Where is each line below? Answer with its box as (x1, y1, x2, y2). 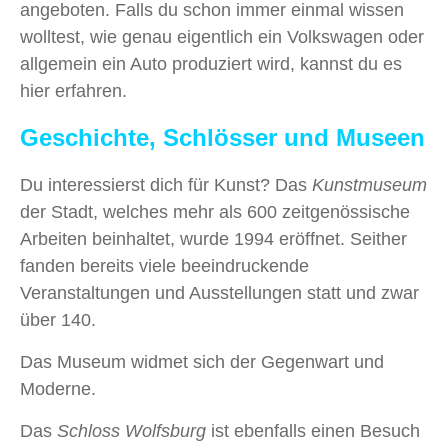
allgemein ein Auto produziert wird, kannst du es (20, 54, 402, 75)
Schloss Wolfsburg (57, 421, 206, 442)
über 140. (20, 310, 96, 331)
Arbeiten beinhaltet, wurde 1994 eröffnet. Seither (20, 229, 407, 250)
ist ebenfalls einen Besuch (206, 421, 420, 442)
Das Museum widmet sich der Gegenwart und (20, 352, 384, 373)
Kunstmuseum (312, 175, 427, 196)
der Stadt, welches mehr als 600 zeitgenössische (20, 202, 410, 223)
